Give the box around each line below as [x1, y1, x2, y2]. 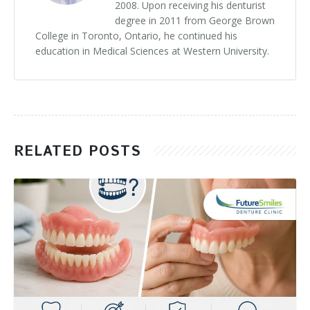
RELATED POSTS [14, 142, 141, 162]
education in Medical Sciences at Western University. [35, 44, 269, 57]
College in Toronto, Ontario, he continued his [35, 29, 237, 42]
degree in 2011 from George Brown [115, 14, 275, 27]
